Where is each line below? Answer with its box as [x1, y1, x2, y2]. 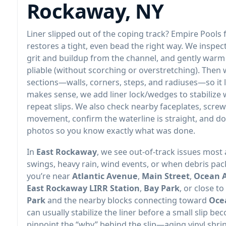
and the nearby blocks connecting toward [45, 194, 209, 206]
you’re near [27, 170, 72, 182]
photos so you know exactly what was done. [27, 125, 195, 136]
